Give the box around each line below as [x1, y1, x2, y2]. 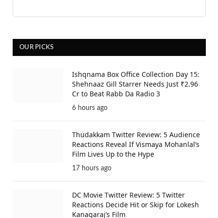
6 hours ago [72, 105, 108, 112]
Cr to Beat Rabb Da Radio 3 [72, 89, 160, 99]
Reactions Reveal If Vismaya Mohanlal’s [72, 140, 200, 149]
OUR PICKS [19, 44, 54, 51]
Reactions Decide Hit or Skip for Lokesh [72, 200, 199, 210]
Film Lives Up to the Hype [72, 149, 154, 159]
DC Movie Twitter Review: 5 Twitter [72, 190, 185, 200]
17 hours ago [72, 165, 111, 172]
